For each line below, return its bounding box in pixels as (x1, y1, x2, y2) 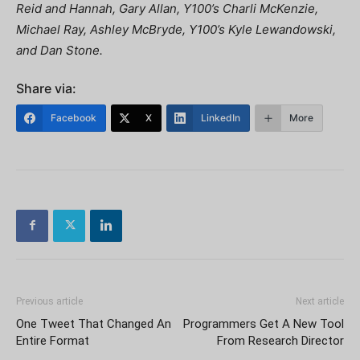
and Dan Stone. (16, 42, 103, 58)
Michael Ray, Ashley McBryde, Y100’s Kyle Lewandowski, (16, 21, 336, 37)
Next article (296, 295, 344, 307)
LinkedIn (201, 111, 240, 124)
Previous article (16, 295, 83, 307)
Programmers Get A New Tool (183, 316, 344, 331)
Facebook (51, 111, 96, 124)
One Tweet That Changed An (16, 316, 171, 331)
